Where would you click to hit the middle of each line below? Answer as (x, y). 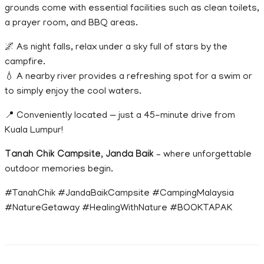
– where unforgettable (203, 155)
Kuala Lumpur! (34, 131)
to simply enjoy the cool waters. (73, 92)
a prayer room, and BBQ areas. (71, 23)
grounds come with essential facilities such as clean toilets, (132, 9)
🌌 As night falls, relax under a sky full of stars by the (116, 47)
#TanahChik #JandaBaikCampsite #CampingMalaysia (119, 194)
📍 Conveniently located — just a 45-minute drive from (120, 116)
